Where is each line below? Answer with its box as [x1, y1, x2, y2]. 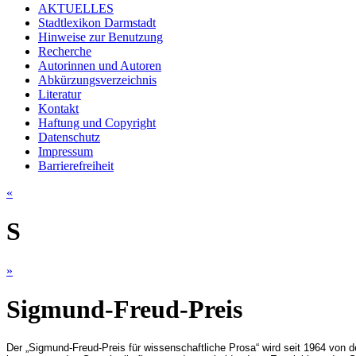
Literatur [38, 87, 81, 101]
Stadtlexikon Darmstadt [38, 15, 156, 29]
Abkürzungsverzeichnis [38, 72, 157, 87]
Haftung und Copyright [38, 115, 156, 130]
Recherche [38, 44, 91, 58]
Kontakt [38, 101, 79, 115]
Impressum [38, 144, 93, 158]
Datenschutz [38, 130, 100, 144]
